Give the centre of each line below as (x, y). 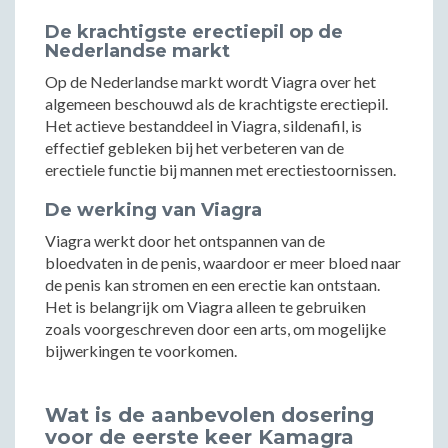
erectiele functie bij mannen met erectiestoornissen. (220, 169)
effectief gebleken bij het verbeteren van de (194, 147)
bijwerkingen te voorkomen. (141, 350)
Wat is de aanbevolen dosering (209, 415)
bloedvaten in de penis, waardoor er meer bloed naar (223, 262)
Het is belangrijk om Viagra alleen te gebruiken (205, 306)
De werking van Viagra (153, 210)
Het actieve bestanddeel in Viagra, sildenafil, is (203, 125)
